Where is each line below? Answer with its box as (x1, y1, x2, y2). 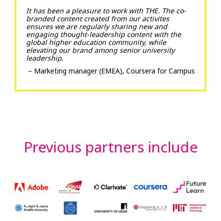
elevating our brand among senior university (26, 45, 175, 55)
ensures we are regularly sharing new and (26, 22, 167, 32)
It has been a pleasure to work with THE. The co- (26, 6, 186, 16)
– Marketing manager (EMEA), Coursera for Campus (28, 66, 195, 76)
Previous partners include (23, 137, 198, 157)
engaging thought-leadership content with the (26, 30, 181, 39)
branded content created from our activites (26, 14, 169, 24)
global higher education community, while (26, 37, 166, 47)
